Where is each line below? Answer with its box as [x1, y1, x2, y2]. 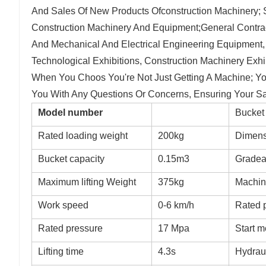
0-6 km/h [158, 200, 194, 211]
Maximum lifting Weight [38, 177, 136, 188]
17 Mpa [158, 223, 189, 234]
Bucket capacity [38, 154, 104, 164]
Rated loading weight [38, 131, 128, 141]
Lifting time [38, 246, 84, 257]
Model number [38, 107, 103, 118]
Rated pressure [38, 223, 103, 234]
